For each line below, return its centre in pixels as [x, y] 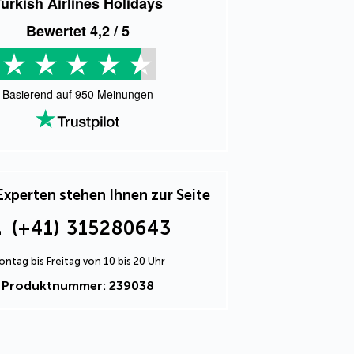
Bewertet [58, 31]
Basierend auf [38, 94]
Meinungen [123, 94]
